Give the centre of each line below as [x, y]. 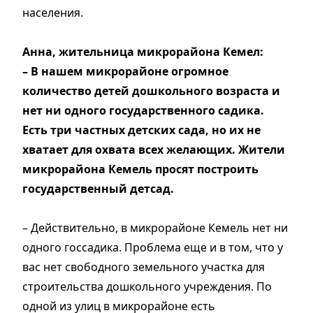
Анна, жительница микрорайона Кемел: [143, 51]
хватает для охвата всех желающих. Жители [154, 149]
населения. [53, 12]
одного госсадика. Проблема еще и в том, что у [153, 247]
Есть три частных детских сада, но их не [141, 130]
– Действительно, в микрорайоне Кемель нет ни [155, 227]
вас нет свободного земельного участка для [144, 267]
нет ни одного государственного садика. [143, 110]
